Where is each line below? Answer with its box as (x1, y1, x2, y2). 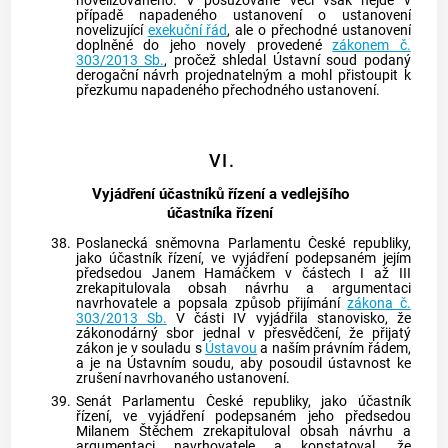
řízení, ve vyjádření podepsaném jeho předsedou (75, 408, 411, 426)
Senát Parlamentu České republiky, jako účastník (75, 393, 411, 411)
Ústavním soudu (127, 354, 232, 372)
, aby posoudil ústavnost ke (231, 354, 411, 372)
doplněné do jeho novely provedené (75, 36, 333, 54)
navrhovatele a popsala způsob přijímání (75, 294, 348, 312)
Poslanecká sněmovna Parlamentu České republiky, (75, 234, 411, 252)
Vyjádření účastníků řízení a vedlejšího (91, 184, 349, 203)
